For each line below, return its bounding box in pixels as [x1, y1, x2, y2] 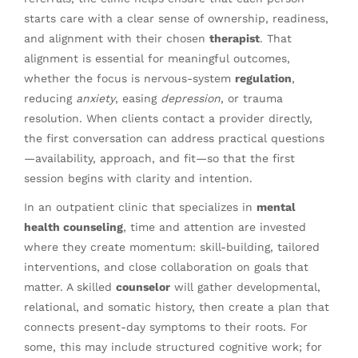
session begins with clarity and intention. [24, 171, 253, 185]
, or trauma [221, 91, 283, 105]
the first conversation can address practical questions [24, 131, 324, 145]
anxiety [76, 91, 115, 105]
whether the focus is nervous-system [24, 71, 235, 85]
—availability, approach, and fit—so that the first [24, 151, 295, 165]
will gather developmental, [170, 280, 320, 294]
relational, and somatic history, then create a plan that [24, 300, 329, 314]
